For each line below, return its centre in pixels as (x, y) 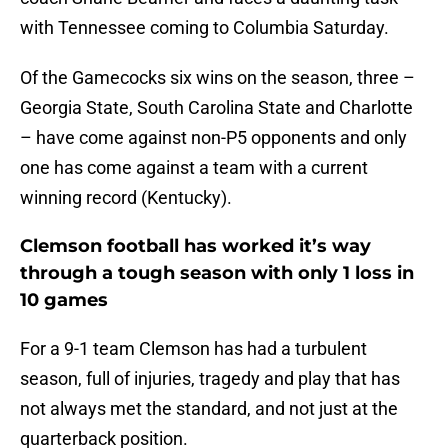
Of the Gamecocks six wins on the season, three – (217, 78)
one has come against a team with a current (194, 168)
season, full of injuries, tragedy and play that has (210, 379)
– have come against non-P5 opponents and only (213, 138)
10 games (64, 300)
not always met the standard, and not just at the (209, 409)
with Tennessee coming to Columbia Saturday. (204, 28)
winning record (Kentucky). (126, 198)
